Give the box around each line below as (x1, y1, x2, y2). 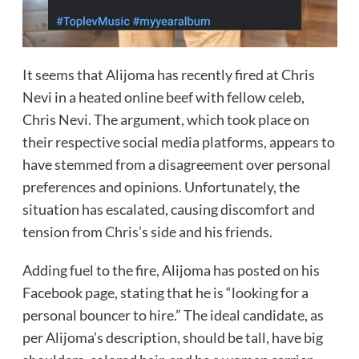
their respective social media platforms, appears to (22, 133, 335, 151)
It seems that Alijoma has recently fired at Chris (22, 66, 315, 84)
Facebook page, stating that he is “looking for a (22, 284, 309, 302)
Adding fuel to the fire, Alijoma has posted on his (22, 261, 320, 280)
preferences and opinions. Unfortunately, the (22, 178, 300, 196)
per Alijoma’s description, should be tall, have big (22, 329, 323, 347)
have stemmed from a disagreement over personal (22, 155, 331, 174)
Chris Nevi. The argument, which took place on (22, 111, 309, 129)
